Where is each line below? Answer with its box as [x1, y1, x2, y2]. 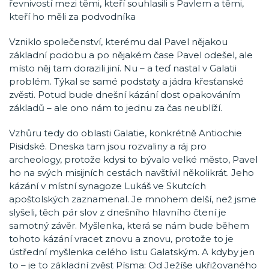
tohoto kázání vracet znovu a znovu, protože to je [9, 233, 234, 244]
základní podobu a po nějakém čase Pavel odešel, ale [9, 49, 253, 61]
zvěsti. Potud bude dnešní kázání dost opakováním [9, 89, 240, 100]
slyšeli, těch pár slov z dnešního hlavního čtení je [9, 207, 226, 218]
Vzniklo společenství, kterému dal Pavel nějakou [9, 36, 228, 47]
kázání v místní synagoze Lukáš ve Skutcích [9, 180, 206, 192]
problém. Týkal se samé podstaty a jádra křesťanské [9, 76, 244, 87]
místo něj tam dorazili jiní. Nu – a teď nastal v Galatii [9, 62, 237, 74]
